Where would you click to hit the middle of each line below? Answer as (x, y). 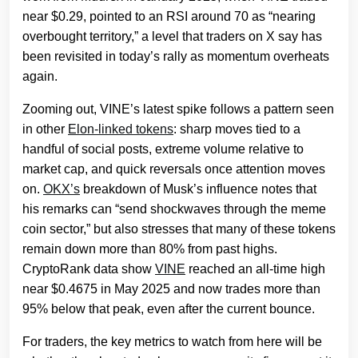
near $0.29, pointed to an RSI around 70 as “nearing (169, 17)
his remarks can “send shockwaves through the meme (174, 209)
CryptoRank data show (89, 269)
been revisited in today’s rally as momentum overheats (176, 57)
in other (45, 129)
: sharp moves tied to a (237, 129)
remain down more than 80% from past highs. (150, 249)
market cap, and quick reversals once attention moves (174, 169)
